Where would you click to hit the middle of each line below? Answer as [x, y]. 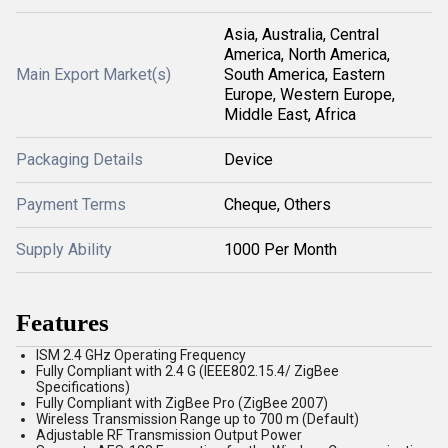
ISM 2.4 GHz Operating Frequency [141, 355]
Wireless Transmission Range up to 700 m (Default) [197, 419]
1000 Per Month [280, 249]
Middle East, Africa [290, 114]
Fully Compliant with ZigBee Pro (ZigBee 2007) [182, 403]
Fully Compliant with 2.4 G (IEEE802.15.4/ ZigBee [187, 371]
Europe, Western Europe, [309, 94]
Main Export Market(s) [93, 74]
